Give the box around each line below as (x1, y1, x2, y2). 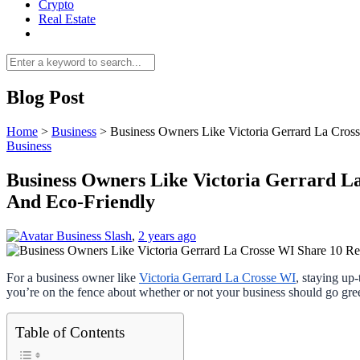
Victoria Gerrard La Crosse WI (139, 270, 296, 284)
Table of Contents (15, 323, 125, 341)
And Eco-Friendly (6, 190, 155, 212)
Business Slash (56, 228, 132, 243)
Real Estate (39, 12, 96, 26)
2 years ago (138, 228, 196, 243)
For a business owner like (6, 270, 139, 284)
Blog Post (6, 86, 84, 108)
